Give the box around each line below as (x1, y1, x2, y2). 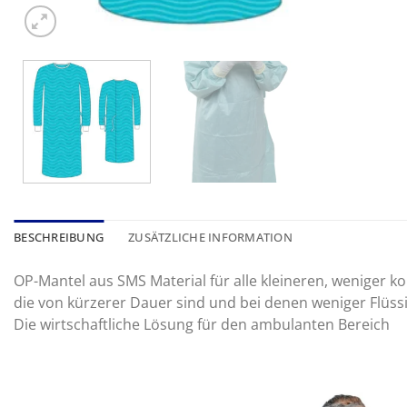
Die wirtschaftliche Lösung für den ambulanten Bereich (14, 313, 390, 334)
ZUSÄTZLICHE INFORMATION (128, 228, 293, 245)
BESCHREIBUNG (14, 228, 104, 245)
